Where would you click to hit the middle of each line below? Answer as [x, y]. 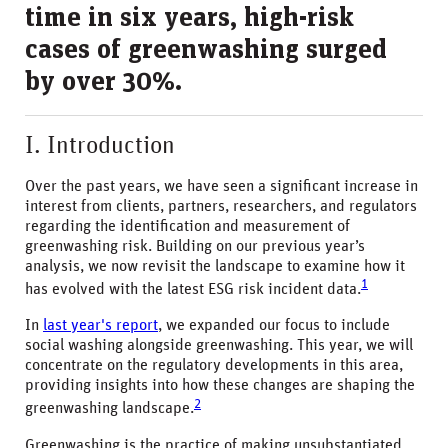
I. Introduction [100, 146]
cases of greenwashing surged [206, 50]
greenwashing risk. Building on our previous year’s [195, 246]
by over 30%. [103, 82]
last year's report [100, 325]
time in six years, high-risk [189, 18]
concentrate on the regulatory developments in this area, [214, 365]
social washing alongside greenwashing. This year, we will [219, 345]
